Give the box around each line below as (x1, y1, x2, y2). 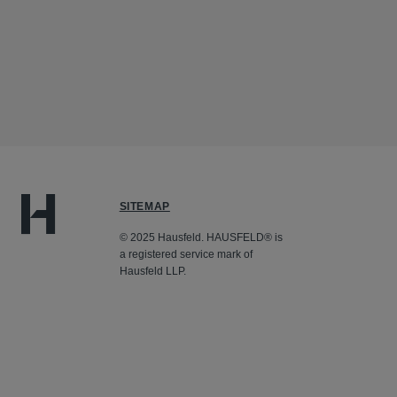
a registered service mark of (119, 248, 253, 261)
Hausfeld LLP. (119, 265, 186, 278)
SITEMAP (119, 200, 170, 214)
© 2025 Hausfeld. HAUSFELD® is (119, 231, 283, 245)
